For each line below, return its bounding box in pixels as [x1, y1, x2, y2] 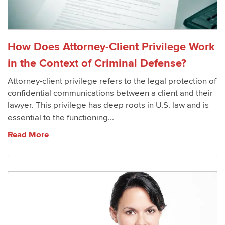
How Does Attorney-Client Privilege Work [8, 40, 215, 53]
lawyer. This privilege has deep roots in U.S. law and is [8, 100, 209, 110]
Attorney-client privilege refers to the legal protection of [8, 76, 216, 86]
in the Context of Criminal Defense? [8, 57, 186, 70]
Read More [8, 130, 49, 140]
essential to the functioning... [8, 113, 114, 123]
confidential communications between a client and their [8, 88, 213, 98]
